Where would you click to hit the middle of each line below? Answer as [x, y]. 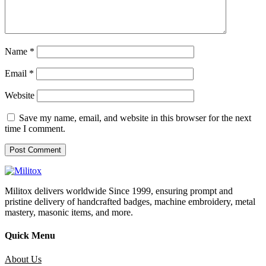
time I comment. [35, 129]
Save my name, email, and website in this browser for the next [135, 118]
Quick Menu [30, 236]
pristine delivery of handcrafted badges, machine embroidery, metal [130, 202]
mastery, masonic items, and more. [70, 213]
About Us [23, 259]
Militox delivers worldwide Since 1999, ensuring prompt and [119, 191]
